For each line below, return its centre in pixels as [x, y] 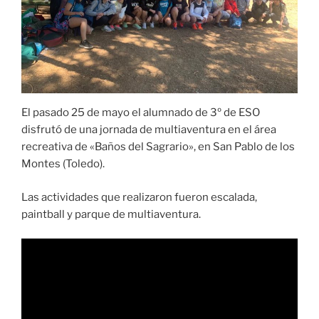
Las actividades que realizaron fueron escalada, [139, 197]
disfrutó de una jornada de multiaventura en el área [149, 130]
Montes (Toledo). [63, 164]
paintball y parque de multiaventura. [111, 214]
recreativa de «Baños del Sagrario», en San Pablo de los [158, 147]
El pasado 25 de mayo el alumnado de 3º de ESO [141, 113]
